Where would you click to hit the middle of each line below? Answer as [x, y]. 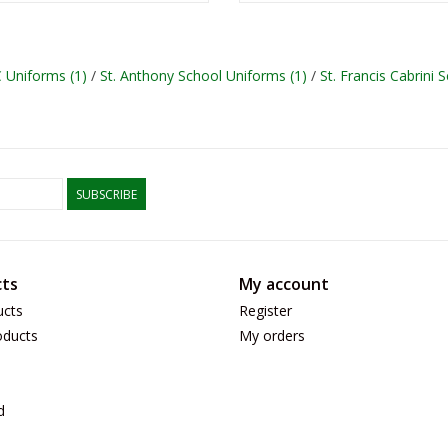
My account [284, 283]
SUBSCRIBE [106, 194]
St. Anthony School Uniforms [195, 75]
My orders [272, 335]
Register [265, 310]
